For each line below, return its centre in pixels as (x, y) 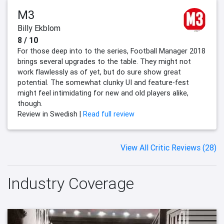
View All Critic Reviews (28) (168, 148)
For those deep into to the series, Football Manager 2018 (111, 51)
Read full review (109, 114)
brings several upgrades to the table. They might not (104, 62)
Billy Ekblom (39, 28)
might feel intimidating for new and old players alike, (103, 93)
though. (30, 104)
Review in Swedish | (50, 114)
